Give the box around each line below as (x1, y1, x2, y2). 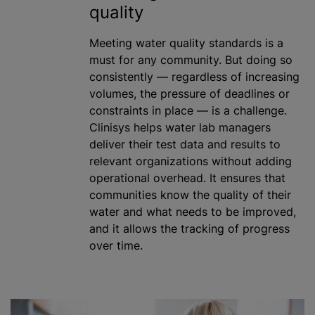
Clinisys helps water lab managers (89, 120, 271, 134)
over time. (89, 238, 143, 252)
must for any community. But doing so (89, 52, 292, 67)
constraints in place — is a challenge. (89, 103, 287, 117)
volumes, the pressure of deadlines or (89, 86, 290, 101)
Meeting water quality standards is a (89, 35, 283, 50)
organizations (136, 153, 208, 168)
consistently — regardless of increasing (89, 69, 300, 84)
